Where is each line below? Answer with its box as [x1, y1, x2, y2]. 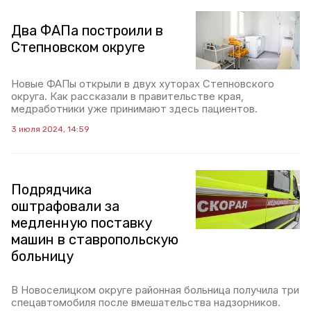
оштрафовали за [11, 198, 119, 215]
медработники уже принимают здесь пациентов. [11, 102, 258, 116]
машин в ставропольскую [11, 231, 178, 249]
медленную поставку [11, 215, 152, 232]
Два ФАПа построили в [11, 22, 163, 39]
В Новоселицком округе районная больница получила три [11, 283, 299, 297]
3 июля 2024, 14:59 [11, 124, 90, 135]
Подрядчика [11, 181, 92, 199]
